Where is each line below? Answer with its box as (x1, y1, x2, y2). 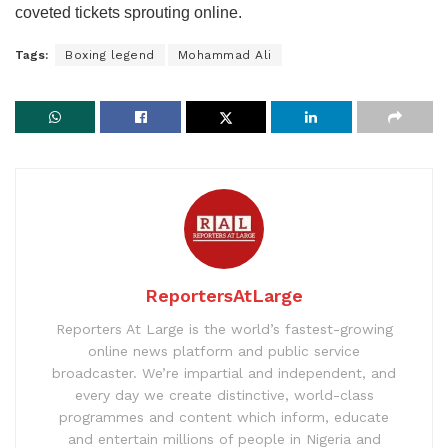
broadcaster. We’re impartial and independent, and (52, 365, 396, 382)
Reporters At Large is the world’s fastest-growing (55, 321, 393, 338)
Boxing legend (65, 48, 155, 63)
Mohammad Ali (177, 48, 272, 63)
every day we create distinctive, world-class (74, 387, 374, 404)
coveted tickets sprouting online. (15, 4, 242, 22)
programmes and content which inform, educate (59, 409, 389, 426)
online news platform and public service (88, 343, 360, 360)
